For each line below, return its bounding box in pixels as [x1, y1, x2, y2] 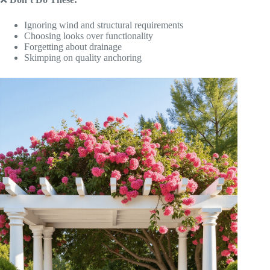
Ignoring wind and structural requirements [24, 20, 183, 31]
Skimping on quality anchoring [24, 52, 142, 63]
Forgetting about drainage [24, 42, 122, 52]
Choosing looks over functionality [24, 31, 153, 42]
